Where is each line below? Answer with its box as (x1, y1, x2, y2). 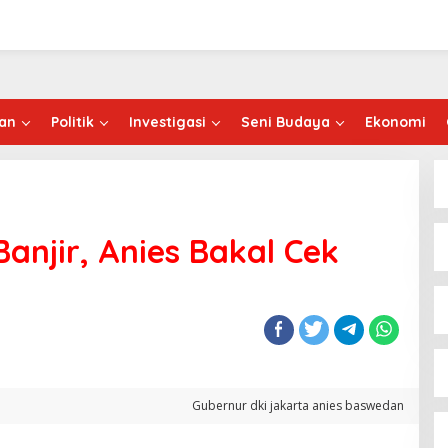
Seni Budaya (241, 113, 330, 132)
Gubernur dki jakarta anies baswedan (191, 397, 404, 415)
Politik (51, 113, 94, 132)
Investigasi (129, 113, 206, 132)
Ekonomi (365, 113, 426, 132)
